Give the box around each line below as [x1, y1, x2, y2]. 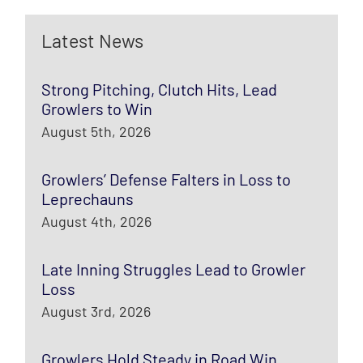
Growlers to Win [41, 99, 153, 119]
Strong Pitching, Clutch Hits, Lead [41, 79, 278, 100]
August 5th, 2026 [41, 122, 152, 141]
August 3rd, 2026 [41, 302, 152, 321]
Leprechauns [41, 189, 135, 209]
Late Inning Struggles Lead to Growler [41, 259, 306, 280]
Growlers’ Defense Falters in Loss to [41, 169, 292, 190]
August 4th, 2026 [41, 212, 152, 231]
